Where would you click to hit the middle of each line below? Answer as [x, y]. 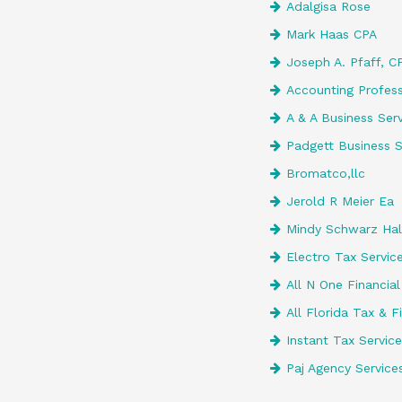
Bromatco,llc [326, 173]
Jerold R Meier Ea [340, 201]
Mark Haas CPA [332, 34]
